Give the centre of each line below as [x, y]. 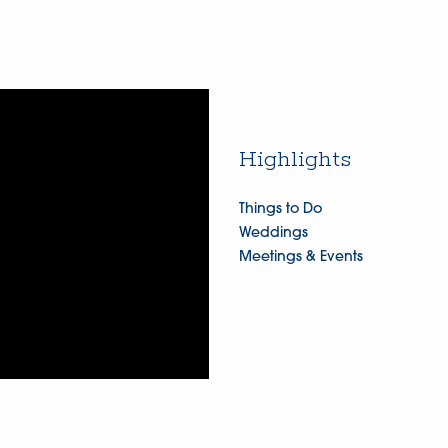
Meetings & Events [300, 258]
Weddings [273, 234]
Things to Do [280, 210]
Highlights [294, 160]
